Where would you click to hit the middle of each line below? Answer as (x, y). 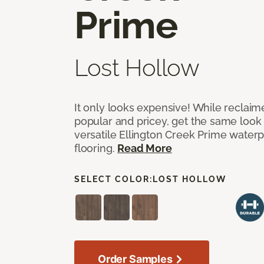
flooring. (96, 148)
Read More (145, 148)
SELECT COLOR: (113, 179)
